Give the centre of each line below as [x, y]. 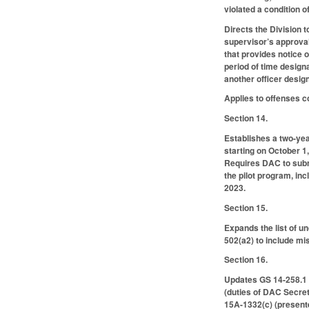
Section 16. [246, 260]
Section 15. [246, 207]
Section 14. [246, 118]
